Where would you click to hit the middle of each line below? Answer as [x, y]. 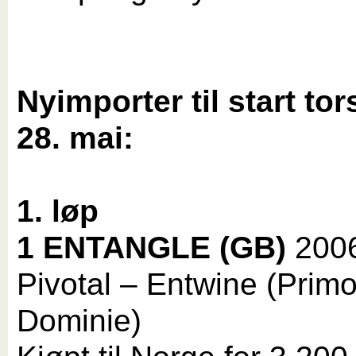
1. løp [58, 211]
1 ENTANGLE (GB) [152, 248]
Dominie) [79, 321]
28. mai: [75, 138]
